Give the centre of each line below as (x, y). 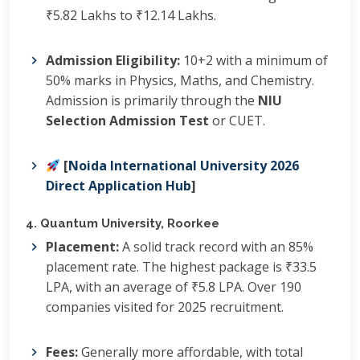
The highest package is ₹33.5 (229, 267)
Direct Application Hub (119, 186)
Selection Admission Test (127, 121)
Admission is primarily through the (152, 100)
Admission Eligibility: (113, 60)
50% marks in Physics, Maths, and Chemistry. (180, 80)
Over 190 (273, 287)
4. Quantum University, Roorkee (123, 223)
